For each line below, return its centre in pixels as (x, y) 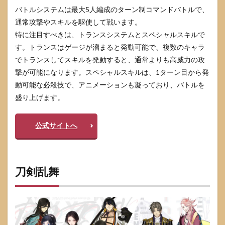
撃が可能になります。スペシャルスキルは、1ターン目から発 (112, 72)
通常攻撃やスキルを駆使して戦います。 (78, 22)
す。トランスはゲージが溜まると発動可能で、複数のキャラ (110, 47)
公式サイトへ (56, 125)
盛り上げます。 (40, 97)
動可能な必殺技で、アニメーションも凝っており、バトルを (110, 84)
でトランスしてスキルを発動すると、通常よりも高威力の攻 (110, 59)
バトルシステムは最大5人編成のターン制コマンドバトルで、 (112, 9)
